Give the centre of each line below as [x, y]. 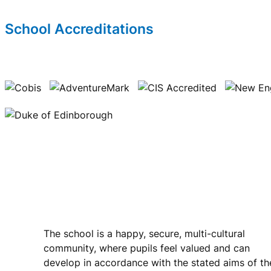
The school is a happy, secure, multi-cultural [144, 233]
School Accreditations [79, 29]
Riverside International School [127, 209]
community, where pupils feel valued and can [147, 248]
